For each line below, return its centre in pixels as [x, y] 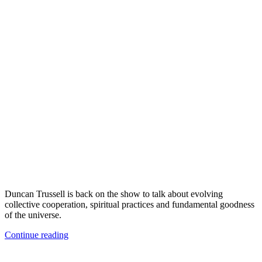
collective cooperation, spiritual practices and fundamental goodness [130, 205]
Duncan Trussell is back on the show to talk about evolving [114, 194]
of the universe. [33, 215]
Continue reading [37, 235]
